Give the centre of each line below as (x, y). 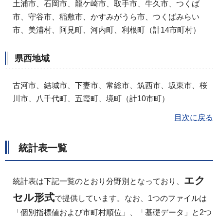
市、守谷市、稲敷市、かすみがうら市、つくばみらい (106, 17)
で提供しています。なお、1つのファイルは (131, 199)
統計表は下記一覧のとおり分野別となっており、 (98, 182)
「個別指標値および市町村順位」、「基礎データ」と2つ (112, 213)
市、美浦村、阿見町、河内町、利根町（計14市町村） (107, 30)
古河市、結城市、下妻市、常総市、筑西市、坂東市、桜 (110, 85)
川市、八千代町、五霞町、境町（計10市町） (91, 98)
